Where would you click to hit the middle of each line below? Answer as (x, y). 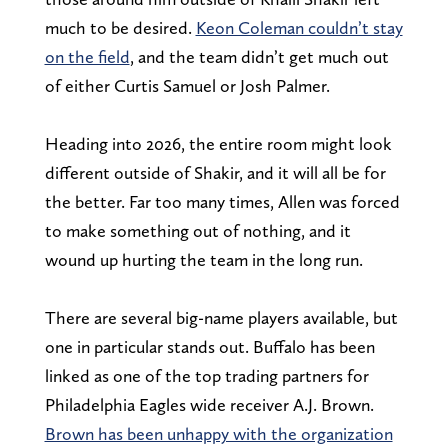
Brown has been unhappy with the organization (218, 433)
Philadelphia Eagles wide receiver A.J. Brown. (209, 404)
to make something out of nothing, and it (197, 230)
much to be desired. (120, 27)
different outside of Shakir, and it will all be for (215, 172)
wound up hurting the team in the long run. (203, 259)
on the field (87, 56)
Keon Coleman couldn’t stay (299, 27)
